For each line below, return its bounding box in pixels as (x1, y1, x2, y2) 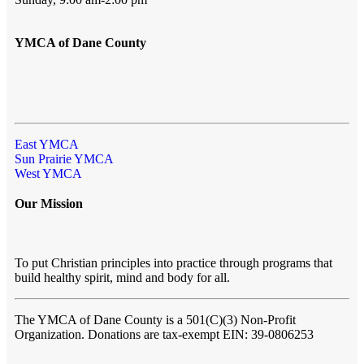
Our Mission (15, 197, 83, 211)
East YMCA (15, 137, 79, 152)
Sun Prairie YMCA (15, 152, 114, 167)
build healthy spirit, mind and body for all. (15, 271, 230, 285)
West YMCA (15, 167, 82, 181)
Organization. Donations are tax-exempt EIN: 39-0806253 (15, 327, 314, 342)
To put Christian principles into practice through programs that (15, 256, 332, 271)
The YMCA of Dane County (15, 313, 166, 327)
